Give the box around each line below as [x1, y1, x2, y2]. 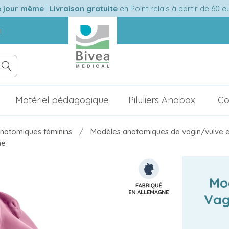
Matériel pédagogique [15, 94, 108, 106]
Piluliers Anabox [128, 94, 195, 106]
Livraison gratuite [47, 3, 118, 13]
